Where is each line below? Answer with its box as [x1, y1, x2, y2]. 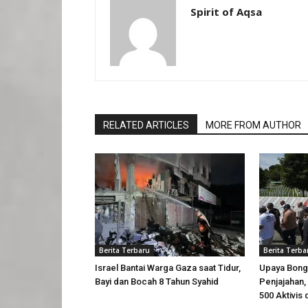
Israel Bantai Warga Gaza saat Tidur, [95, 263, 241, 273]
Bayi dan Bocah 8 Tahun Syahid [95, 276, 219, 287]
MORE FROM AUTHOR [206, 120, 301, 131]
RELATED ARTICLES [103, 120, 189, 131]
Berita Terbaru [99, 245, 150, 255]
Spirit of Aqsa [190, 5, 262, 19]
